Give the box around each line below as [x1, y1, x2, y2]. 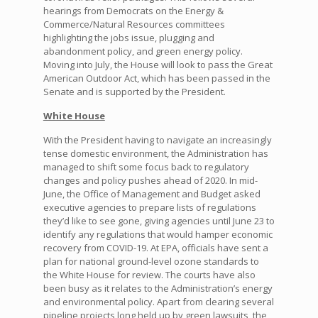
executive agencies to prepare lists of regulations [43, 200, 256, 214]
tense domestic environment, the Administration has [43, 146, 268, 160]
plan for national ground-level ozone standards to [43, 254, 259, 268]
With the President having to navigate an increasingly [43, 133, 272, 146]
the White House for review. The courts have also [43, 268, 256, 281]
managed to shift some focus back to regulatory [43, 160, 249, 173]
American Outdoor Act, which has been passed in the [43, 71, 270, 84]
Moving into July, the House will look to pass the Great [43, 57, 273, 71]
